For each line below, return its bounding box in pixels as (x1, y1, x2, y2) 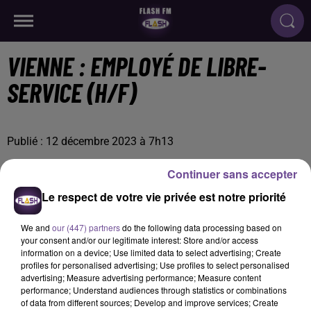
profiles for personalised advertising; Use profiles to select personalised (21, 258, 289, 271)
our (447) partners (52, 221, 120, 233)
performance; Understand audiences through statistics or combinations (21, 283, 287, 296)
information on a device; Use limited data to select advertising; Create (21, 246, 281, 258)
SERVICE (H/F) (7, 76, 136, 108)
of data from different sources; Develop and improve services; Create (21, 296, 278, 308)
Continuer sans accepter (167, 165, 297, 182)
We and (21, 221, 52, 233)
